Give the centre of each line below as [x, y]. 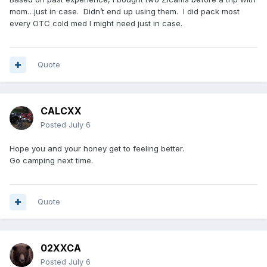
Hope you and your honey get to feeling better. [98, 149]
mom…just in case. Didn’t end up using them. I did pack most [125, 12]
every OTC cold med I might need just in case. [96, 24]
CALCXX [61, 111]
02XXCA [61, 248]
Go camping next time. [51, 161]
